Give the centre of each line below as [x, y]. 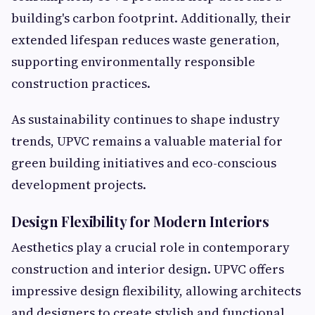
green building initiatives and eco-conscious [144, 163]
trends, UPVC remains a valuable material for [147, 141]
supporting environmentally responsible [133, 62]
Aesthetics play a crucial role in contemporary [150, 247]
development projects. [79, 185]
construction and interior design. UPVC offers [148, 269]
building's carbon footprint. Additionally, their [151, 18]
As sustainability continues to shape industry [146, 119]
